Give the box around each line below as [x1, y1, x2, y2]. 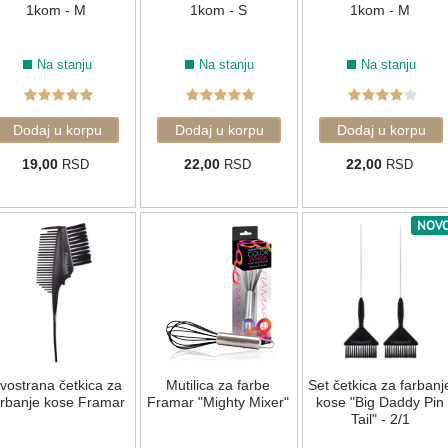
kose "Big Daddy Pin [316, 394, 444, 411]
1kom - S [189, 2, 247, 19]
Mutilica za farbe [166, 377, 270, 394]
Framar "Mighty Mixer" [147, 394, 289, 411]
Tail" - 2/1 [350, 411, 410, 428]
